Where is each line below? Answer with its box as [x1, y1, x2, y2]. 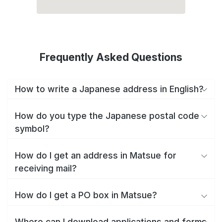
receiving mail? [15, 163, 77, 173]
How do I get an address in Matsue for [15, 150, 176, 161]
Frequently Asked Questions [40, 51, 182, 63]
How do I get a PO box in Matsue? [15, 190, 157, 201]
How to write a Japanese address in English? [15, 83, 204, 94]
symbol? [15, 123, 50, 134]
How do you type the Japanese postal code [15, 110, 199, 121]
